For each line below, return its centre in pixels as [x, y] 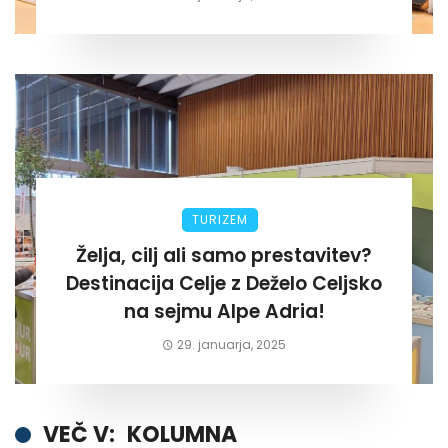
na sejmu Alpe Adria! [224, 312]
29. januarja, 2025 [232, 345]
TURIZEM [220, 220]
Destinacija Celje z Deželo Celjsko [224, 284]
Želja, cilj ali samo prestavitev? [224, 256]
